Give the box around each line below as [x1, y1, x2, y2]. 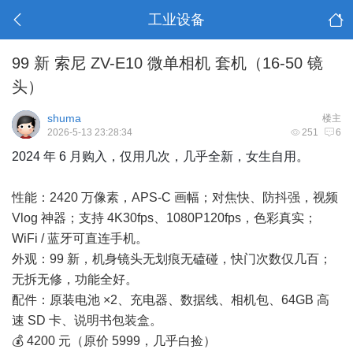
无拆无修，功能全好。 [12, 273, 138, 286]
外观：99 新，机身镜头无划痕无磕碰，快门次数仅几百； [12, 252, 332, 266]
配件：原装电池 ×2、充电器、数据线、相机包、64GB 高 [12, 293, 329, 307]
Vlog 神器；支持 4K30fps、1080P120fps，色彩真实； [12, 211, 317, 225]
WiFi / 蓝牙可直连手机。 [12, 232, 148, 245]
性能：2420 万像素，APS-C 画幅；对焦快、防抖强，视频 [12, 191, 338, 204]
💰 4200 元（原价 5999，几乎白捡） [12, 334, 216, 347]
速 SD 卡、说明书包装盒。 [12, 314, 162, 327]
